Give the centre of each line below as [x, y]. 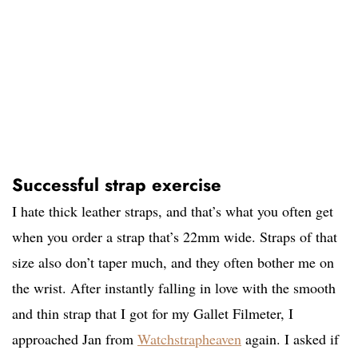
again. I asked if [290, 338]
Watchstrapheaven [189, 338]
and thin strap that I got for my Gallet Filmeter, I [153, 313]
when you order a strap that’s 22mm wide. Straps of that [175, 236]
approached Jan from [75, 338]
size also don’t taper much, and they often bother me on [173, 262]
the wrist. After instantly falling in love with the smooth [174, 287]
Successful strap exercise [117, 184]
